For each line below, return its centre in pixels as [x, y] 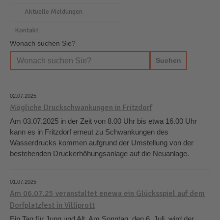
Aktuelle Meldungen [54, 12]
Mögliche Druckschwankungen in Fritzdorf [81, 108]
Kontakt [27, 30]
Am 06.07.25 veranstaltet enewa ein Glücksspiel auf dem [107, 193]
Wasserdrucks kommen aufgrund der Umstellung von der [102, 143]
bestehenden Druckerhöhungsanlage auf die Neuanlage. [99, 153]
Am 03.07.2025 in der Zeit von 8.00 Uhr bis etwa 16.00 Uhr [103, 121]
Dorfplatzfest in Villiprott [52, 205]
